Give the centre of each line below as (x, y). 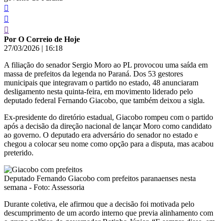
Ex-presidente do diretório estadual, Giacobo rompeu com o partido (109, 117)
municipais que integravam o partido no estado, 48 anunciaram (101, 82)
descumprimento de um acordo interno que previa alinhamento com (109, 213)
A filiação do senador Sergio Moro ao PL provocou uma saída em (106, 65)
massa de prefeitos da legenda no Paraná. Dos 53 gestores (93, 74)
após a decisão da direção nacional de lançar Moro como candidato (108, 126)
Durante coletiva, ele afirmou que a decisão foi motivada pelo (99, 204)
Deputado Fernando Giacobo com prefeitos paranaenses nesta (100, 178)
